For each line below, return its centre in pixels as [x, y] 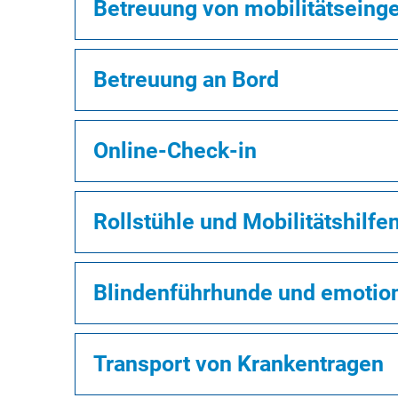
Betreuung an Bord [186, 80]
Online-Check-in [175, 151]
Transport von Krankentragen [239, 364]
